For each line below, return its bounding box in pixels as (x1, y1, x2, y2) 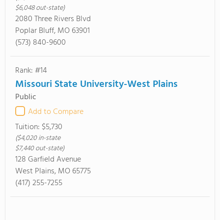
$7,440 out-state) (15, 143, 64, 154)
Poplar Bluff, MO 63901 (15, 25, 90, 37)
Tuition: (15, 121, 42, 134)
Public (15, 91, 36, 104)
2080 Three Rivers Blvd (15, 13, 91, 26)
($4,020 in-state (15, 133, 60, 144)
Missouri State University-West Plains (15, 77, 178, 92)
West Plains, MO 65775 (15, 165, 91, 178)
